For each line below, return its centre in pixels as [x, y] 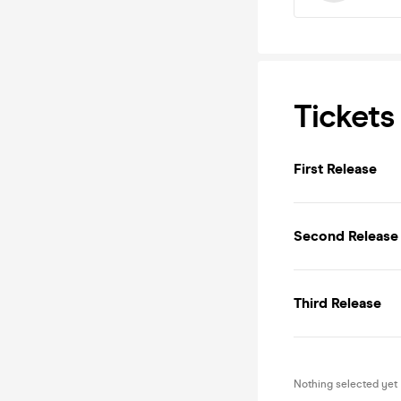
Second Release [346, 236]
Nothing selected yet [346, 384]
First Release [335, 169]
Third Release [337, 303]
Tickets [344, 116]
